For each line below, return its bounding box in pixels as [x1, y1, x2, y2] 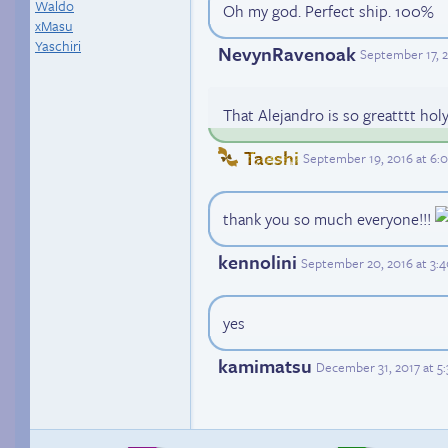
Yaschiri [35, 35, 81, 56]
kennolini [218, 248, 297, 276]
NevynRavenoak [218, 39, 356, 67]
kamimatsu [218, 352, 312, 380]
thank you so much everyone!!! [223, 207, 435, 232]
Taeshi [244, 143, 299, 171]
